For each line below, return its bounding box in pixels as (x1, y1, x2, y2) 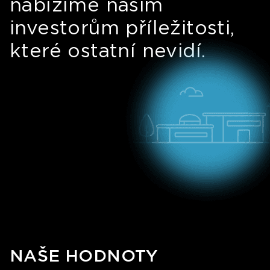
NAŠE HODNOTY (10, 245, 159, 266)
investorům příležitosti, (10, 16, 235, 39)
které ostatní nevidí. (10, 39, 206, 62)
